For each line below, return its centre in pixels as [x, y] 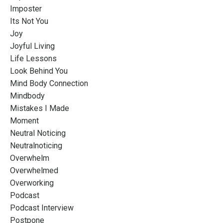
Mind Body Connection [49, 83]
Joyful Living [32, 46]
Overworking [32, 183]
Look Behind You [39, 71]
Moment [24, 121]
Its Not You [29, 21]
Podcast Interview [42, 208]
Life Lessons [33, 58]
